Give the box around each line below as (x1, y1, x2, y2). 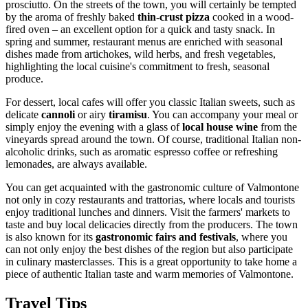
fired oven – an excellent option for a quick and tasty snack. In (5, 23, 275, 35)
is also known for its (5, 230, 96, 243)
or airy (75, 108, 109, 120)
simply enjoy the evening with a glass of (5, 120, 182, 133)
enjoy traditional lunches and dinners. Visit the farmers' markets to (5, 206, 290, 218)
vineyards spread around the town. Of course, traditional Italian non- (5, 133, 301, 145)
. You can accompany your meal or (147, 108, 298, 120)
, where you (236, 230, 287, 243)
